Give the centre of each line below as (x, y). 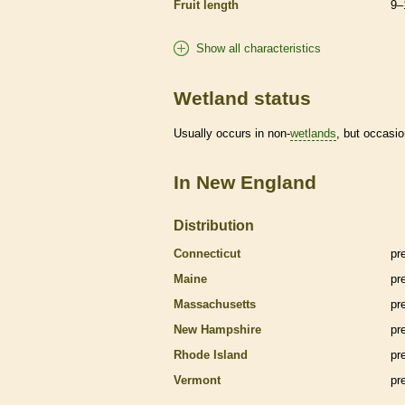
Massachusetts (215, 304)
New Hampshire (217, 329)
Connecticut (207, 253)
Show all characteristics (259, 48)
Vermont (197, 380)
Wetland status (242, 98)
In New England (245, 182)
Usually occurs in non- (232, 133)
